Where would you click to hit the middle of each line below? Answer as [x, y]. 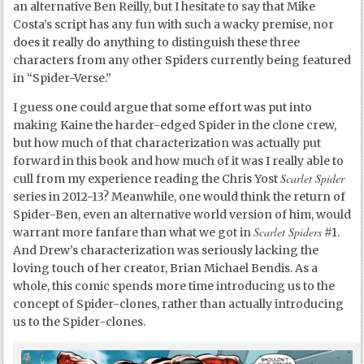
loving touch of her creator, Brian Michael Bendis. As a [166, 269]
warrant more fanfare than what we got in [134, 233]
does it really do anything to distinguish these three [157, 43]
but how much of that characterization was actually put [167, 143]
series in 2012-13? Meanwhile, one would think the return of [180, 197]
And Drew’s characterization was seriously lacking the [166, 251]
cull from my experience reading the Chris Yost [147, 179]
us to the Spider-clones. [80, 322]
